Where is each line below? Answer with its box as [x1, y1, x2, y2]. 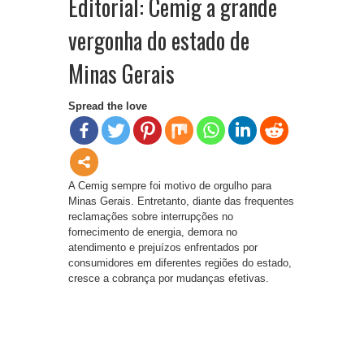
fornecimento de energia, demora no [68, 226, 237, 239]
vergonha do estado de [68, 24, 249, 58]
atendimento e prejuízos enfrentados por [68, 241, 258, 254]
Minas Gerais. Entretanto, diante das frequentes [68, 195, 294, 208]
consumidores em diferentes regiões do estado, [68, 257, 292, 270]
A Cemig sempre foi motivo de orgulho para [68, 180, 271, 193]
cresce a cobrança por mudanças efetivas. [68, 272, 269, 285]
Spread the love [68, 100, 147, 113]
